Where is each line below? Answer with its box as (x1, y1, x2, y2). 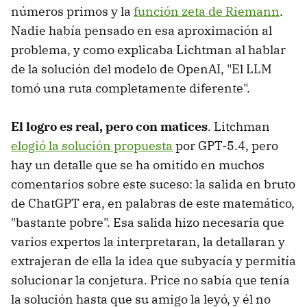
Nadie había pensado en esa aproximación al (11, 22, 272, 38)
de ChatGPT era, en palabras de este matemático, (11, 195, 295, 211)
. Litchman (208, 118, 270, 134)
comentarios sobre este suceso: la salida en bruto (11, 175, 295, 192)
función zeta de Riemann (134, 3, 280, 19)
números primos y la (11, 3, 134, 19)
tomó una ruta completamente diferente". (11, 79, 250, 96)
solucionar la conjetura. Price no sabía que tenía (11, 271, 290, 288)
